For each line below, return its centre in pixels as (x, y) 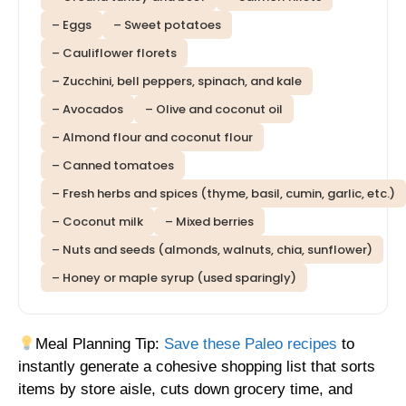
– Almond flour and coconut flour (152, 138)
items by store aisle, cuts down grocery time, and (185, 390)
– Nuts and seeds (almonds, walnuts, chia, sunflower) (212, 250)
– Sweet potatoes (167, 25)
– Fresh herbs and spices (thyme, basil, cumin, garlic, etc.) (223, 194)
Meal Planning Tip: (100, 344)
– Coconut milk (97, 222)
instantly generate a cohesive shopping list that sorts (197, 367)
